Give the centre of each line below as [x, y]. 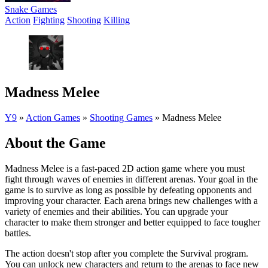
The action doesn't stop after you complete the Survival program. [127, 253]
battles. [18, 233]
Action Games [53, 117]
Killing [117, 20]
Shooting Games [121, 117]
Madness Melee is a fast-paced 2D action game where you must [125, 168]
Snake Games [31, 9]
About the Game [55, 143]
